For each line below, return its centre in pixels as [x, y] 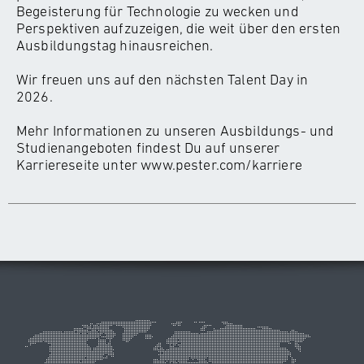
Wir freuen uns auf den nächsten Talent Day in [162, 79]
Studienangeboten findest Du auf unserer [148, 147]
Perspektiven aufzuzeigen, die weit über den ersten [179, 28]
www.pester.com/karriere [221, 165]
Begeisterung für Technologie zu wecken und [158, 11]
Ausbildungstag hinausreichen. [117, 45]
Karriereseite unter [79, 165]
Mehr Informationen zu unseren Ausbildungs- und [175, 130]
